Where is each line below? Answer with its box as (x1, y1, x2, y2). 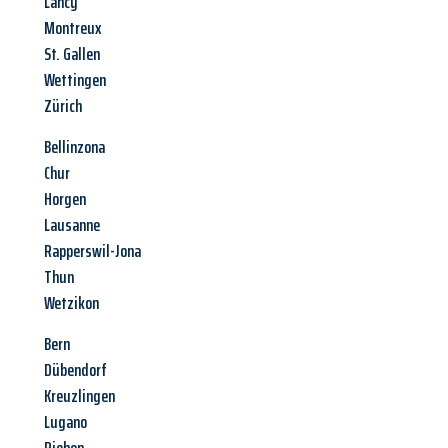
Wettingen (44, 66, 106, 95)
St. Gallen (44, 40, 100, 69)
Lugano (44, 408, 87, 437)
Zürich (44, 92, 82, 121)
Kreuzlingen (44, 382, 115, 411)
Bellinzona (44, 133, 105, 162)
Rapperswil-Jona (44, 237, 141, 266)
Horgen (44, 185, 86, 214)
